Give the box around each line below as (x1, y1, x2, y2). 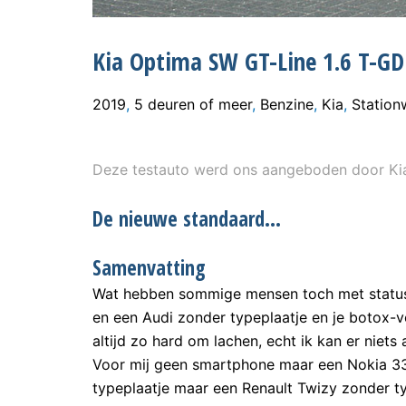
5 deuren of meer (134, 95, 252, 114)
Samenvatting (92, 253, 205, 282)
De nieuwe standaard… (92, 204, 281, 233)
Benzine (260, 95, 314, 114)
